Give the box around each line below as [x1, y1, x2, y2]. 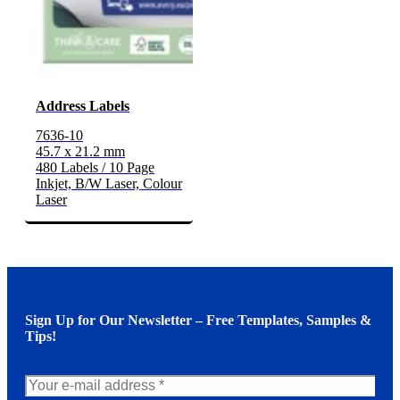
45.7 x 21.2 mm [36, 144, 125, 160]
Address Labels [36, 98, 129, 114]
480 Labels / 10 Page [36, 160, 154, 176]
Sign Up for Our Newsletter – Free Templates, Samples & [25, 312, 371, 329]
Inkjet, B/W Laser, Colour [36, 176, 182, 192]
